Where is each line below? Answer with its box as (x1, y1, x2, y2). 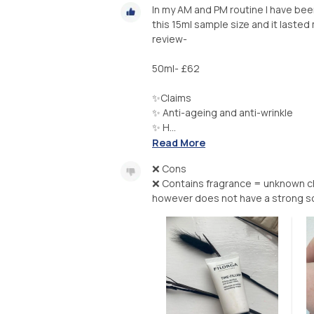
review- (152, 32, 187, 46)
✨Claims (152, 90, 191, 104)
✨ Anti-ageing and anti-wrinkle (152, 105, 293, 119)
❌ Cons (152, 162, 186, 176)
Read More (152, 136, 205, 150)
